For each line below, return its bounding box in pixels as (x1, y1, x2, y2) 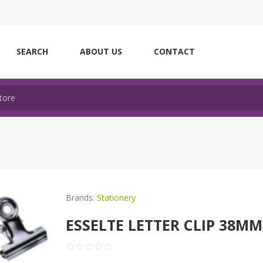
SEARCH (16, 46, 48, 57)
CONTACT (154, 46, 195, 57)
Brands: (66, 192, 95, 203)
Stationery (97, 192, 136, 203)
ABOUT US (80, 46, 122, 57)
